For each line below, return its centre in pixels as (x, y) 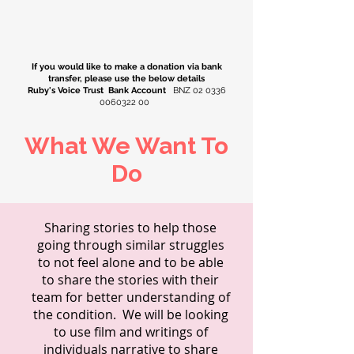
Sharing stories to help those (130, 227)
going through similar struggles (130, 245)
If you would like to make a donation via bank (126, 66)
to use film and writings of (130, 331)
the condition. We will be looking (130, 314)
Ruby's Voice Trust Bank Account (98, 90)
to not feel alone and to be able (130, 262)
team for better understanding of (130, 297)
